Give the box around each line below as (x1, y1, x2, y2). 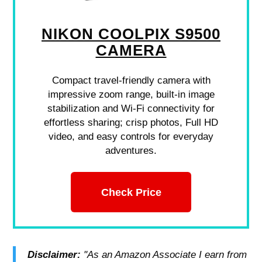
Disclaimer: (27, 249, 84, 260)
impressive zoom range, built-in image (47, 89, 215, 101)
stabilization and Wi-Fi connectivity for (47, 103, 215, 115)
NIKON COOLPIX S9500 (42, 26, 220, 43)
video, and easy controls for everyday (49, 131, 213, 143)
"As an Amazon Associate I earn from (84, 249, 247, 260)
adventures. (105, 145, 157, 157)
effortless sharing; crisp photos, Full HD (44, 117, 218, 129)
